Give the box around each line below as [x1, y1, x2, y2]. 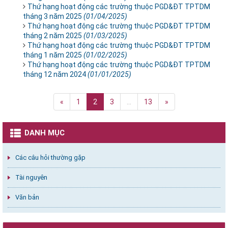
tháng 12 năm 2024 [23, 70, 88, 78]
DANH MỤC [24, 128, 65, 137]
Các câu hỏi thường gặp [15, 154, 85, 161]
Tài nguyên [15, 174, 47, 181]
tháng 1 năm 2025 [23, 51, 83, 59]
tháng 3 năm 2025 [23, 12, 83, 20]
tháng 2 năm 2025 [23, 32, 83, 40]
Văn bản [15, 193, 39, 201]
